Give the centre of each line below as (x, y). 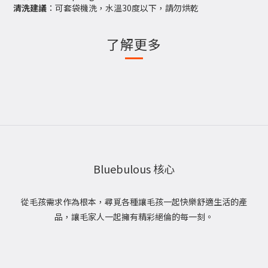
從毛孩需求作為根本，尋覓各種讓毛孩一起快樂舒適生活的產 (134, 202)
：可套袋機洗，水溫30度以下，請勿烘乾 (123, 8)
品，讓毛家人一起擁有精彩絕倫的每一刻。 (134, 217)
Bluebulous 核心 (134, 169)
